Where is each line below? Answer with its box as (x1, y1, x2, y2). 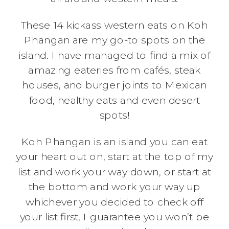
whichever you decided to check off (26, 195, 203, 209)
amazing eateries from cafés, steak (28, 63, 201, 77)
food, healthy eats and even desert (29, 94, 200, 107)
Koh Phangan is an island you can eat (21, 135, 208, 148)
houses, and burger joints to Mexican (22, 78, 207, 92)
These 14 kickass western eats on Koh (21, 18, 208, 32)
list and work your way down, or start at (18, 165, 211, 178)
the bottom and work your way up (29, 180, 200, 193)
